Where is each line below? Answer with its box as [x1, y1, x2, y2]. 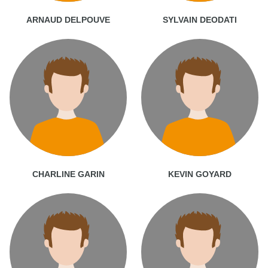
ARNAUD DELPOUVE [26, 14, 110, 25]
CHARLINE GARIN [32, 169, 105, 179]
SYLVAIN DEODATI [163, 14, 237, 25]
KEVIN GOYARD [168, 169, 232, 179]
